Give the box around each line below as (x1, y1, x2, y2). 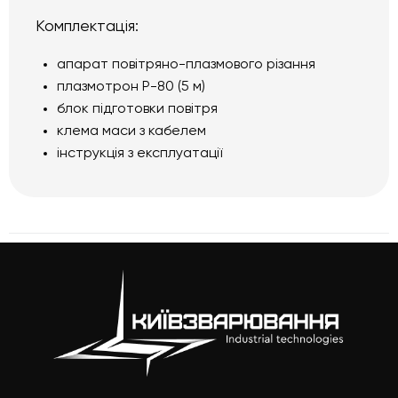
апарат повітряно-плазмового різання (57, 57, 315, 72)
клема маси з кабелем (57, 123, 206, 139)
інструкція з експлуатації (57, 146, 222, 161)
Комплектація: (36, 18, 139, 35)
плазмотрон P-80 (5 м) (57, 79, 205, 94)
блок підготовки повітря (57, 101, 218, 116)
